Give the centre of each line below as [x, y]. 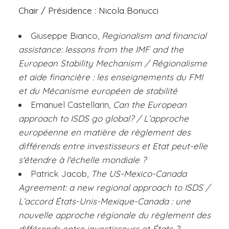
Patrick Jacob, [61, 173]
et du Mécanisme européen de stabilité [98, 90]
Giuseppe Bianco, [66, 35]
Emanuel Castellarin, [72, 104]
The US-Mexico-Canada [139, 173]
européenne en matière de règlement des [105, 132]
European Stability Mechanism [82, 63]
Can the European [150, 104]
